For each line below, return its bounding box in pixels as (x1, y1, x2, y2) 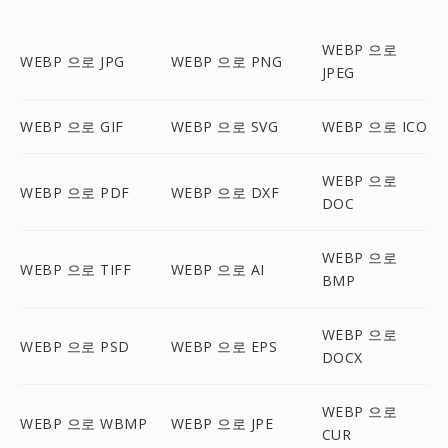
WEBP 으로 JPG (20, 51, 125, 71)
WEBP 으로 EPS (170, 336, 278, 356)
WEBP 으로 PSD (20, 336, 130, 356)
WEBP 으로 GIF (20, 117, 124, 136)
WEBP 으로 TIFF (20, 259, 131, 279)
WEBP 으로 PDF (20, 182, 130, 202)
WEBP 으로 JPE (170, 413, 274, 433)
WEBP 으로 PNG (170, 51, 283, 71)
